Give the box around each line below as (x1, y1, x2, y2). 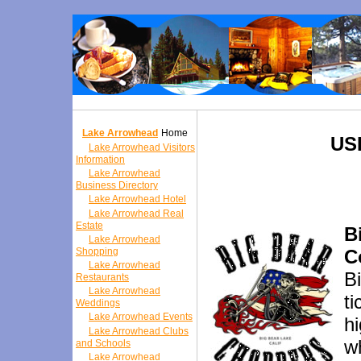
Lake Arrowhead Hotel (89, 193, 186, 205)
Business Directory (76, 180, 158, 191)
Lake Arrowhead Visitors (89, 142, 195, 153)
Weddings (76, 297, 120, 309)
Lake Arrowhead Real (89, 208, 184, 219)
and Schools (76, 338, 131, 349)
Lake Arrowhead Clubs (89, 326, 189, 337)
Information (76, 154, 125, 165)
